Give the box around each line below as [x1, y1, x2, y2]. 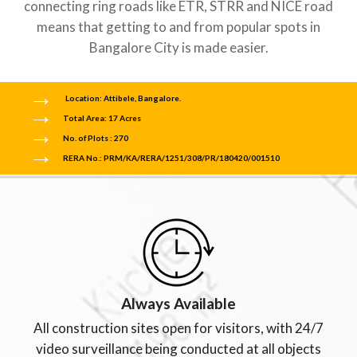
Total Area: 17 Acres [63, 113, 141, 124]
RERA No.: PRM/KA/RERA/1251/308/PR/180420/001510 [63, 153, 280, 163]
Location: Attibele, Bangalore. [65, 93, 181, 104]
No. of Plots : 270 [63, 133, 128, 143]
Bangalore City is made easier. [88, 39, 269, 57]
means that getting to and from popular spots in [37, 18, 320, 36]
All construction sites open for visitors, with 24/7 [33, 320, 324, 337]
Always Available [121, 294, 236, 313]
